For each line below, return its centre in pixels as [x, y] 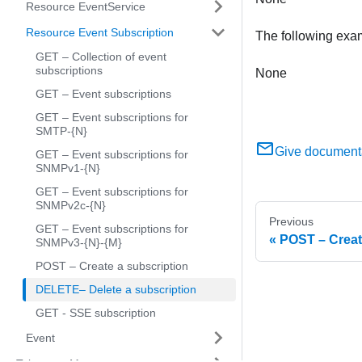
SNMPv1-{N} [68, 168]
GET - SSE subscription [96, 313]
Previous [291, 222]
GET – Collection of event [101, 57]
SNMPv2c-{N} [71, 205]
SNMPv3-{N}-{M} [79, 242]
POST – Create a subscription [112, 266]
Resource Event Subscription [100, 32]
